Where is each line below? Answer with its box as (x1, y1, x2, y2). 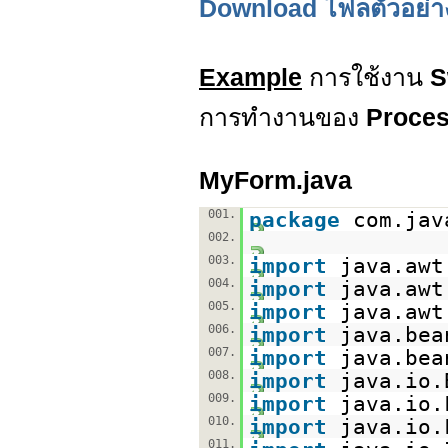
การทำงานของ (199, 103, 366, 131)
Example (199, 63, 302, 91)
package (248, 207, 340, 232)
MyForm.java (199, 166, 352, 194)
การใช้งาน (302, 63, 430, 91)
